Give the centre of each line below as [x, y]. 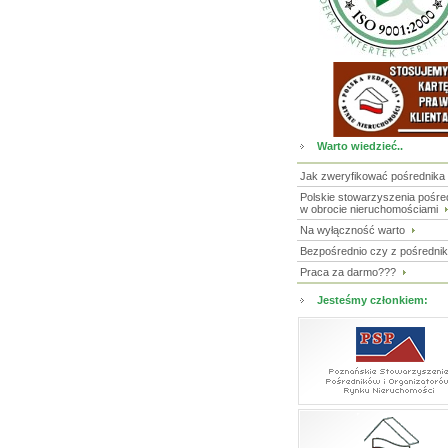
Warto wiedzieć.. [360, 146]
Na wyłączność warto [354, 230]
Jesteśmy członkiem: [372, 300]
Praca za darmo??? [349, 272]
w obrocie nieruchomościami [370, 209]
